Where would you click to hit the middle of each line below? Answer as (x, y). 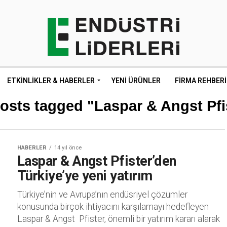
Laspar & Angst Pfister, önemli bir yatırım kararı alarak (119, 219)
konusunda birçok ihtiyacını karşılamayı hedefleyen (113, 207)
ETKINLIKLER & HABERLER (51, 81)
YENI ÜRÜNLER (136, 81)
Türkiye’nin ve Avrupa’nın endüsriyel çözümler (102, 195)
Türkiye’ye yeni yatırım (85, 176)
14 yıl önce (68, 148)
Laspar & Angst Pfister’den (97, 161)
